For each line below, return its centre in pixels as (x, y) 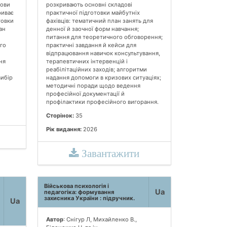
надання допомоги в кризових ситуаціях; (103, 77)
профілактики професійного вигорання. (102, 102)
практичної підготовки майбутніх (93, 12)
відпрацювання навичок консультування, (103, 53)
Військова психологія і (76, 186)
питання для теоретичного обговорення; (104, 37)
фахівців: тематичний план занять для (99, 21)
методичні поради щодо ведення (93, 85)
